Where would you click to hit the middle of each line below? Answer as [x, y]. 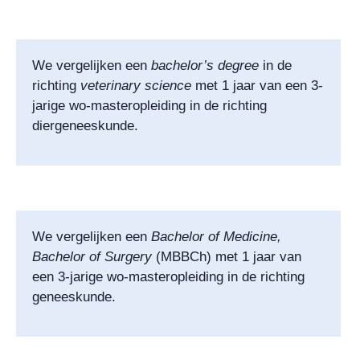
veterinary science [138, 85]
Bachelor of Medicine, [216, 236]
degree [238, 65]
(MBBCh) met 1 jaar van [227, 256]
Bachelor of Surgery [92, 256]
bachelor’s [182, 65]
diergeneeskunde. [85, 125]
